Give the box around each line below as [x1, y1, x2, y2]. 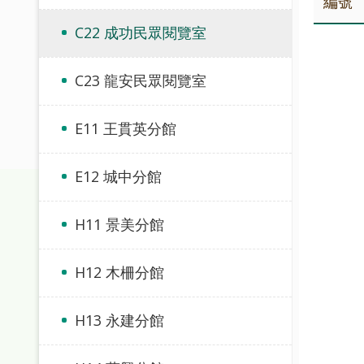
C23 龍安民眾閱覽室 [75, 71, 206, 90]
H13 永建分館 [75, 310, 164, 330]
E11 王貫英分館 [75, 119, 176, 138]
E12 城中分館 [75, 167, 162, 186]
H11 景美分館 [75, 214, 164, 234]
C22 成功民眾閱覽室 [75, 23, 206, 42]
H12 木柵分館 [75, 262, 164, 282]
